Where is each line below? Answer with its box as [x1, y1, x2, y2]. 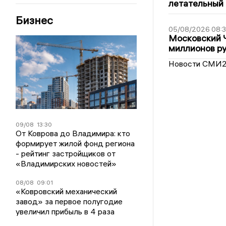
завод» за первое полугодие [16, 196, 123, 207]
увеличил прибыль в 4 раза [16, 206, 115, 217]
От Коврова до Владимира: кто [16, 128, 131, 139]
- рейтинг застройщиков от [16, 148, 116, 159]
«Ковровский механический [16, 186, 118, 197]
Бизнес [16, 13, 53, 27]
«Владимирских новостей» [16, 158, 117, 169]
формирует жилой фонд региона [16, 138, 135, 149]
